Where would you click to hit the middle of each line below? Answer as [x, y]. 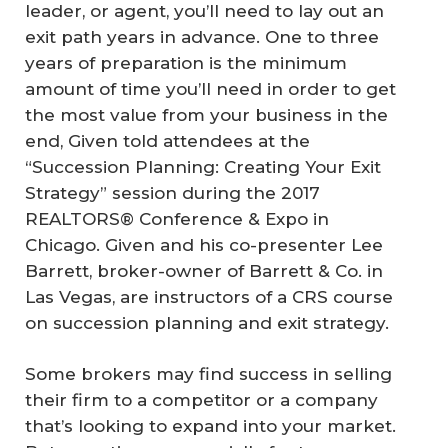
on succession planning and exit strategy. [207, 322]
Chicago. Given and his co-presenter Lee [204, 244]
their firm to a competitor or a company [201, 400]
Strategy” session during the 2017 [172, 192]
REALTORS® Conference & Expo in [177, 218]
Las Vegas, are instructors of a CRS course [209, 296]
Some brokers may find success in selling [208, 374]
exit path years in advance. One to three [202, 36]
